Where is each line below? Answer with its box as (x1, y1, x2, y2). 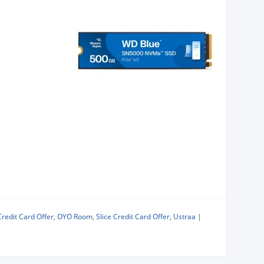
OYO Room (57, 212, 93, 222)
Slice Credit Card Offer (96, 212, 170, 222)
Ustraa (173, 212, 196, 222)
